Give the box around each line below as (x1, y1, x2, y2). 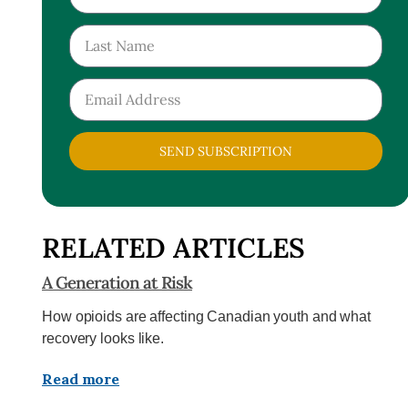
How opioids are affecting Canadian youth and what (42, 308, 372, 324)
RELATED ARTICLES (42, 229, 306, 265)
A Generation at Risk (42, 270, 192, 293)
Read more (42, 369, 120, 388)
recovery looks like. (42, 330, 165, 346)
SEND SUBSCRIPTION (158, 142, 292, 159)
